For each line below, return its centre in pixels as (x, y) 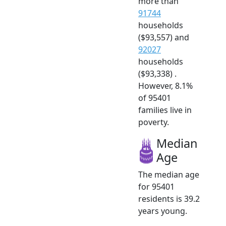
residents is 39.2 (169, 199)
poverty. (154, 122)
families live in (165, 110)
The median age (169, 175)
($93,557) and (164, 38)
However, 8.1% (165, 86)
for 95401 (156, 187)
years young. (163, 211)
